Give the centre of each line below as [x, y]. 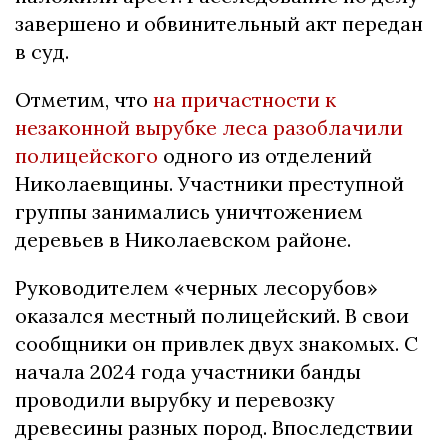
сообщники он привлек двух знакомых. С [216, 343]
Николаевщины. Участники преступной [209, 183]
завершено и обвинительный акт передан [219, 23]
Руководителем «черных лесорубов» [196, 287]
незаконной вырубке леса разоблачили [209, 127]
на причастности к [244, 99]
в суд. [42, 51]
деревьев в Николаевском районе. [183, 239]
